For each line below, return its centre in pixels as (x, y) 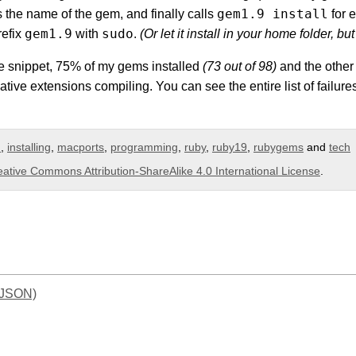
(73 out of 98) (240, 66)
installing (29, 147)
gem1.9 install (273, 14)
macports (81, 147)
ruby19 (230, 147)
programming (144, 147)
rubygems (279, 147)
